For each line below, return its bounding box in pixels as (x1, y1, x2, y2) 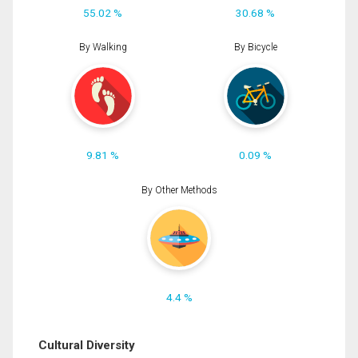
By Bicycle (233, 42, 277, 54)
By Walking (78, 42, 127, 54)
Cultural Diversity (38, 338, 135, 353)
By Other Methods (141, 184, 217, 196)
